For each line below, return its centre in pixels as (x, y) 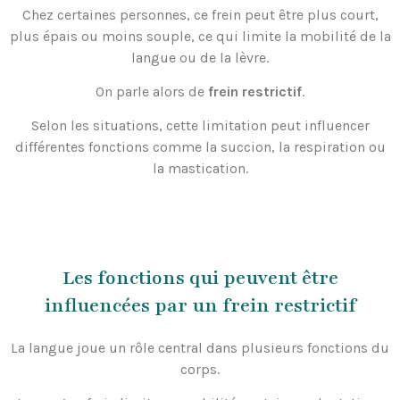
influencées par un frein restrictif (200, 305)
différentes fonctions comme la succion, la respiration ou (200, 147)
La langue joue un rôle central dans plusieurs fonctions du (200, 347)
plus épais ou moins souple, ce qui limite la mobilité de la (200, 36)
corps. (200, 369)
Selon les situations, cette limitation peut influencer (200, 126)
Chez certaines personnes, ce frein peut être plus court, (200, 14)
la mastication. (200, 169)
